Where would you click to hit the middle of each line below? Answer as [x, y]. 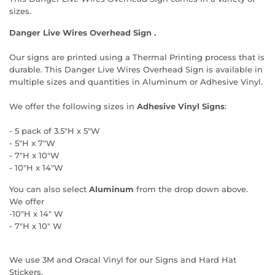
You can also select [49, 189]
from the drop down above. [193, 189]
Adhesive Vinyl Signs [181, 106]
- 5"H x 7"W [32, 143]
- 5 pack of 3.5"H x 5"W [55, 130]
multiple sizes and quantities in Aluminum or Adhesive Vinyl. [136, 81]
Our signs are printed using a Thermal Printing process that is [137, 57]
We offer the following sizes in [73, 106]
